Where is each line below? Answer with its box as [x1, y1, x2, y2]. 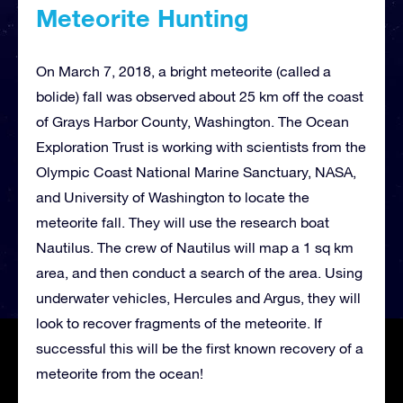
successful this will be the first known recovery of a [36, 339, 363, 356]
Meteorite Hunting [36, 3, 249, 32]
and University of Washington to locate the [36, 188, 309, 205]
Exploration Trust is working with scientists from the [36, 138, 366, 155]
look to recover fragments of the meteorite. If [36, 314, 322, 331]
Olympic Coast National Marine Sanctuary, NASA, [36, 163, 356, 180]
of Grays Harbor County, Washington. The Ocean [36, 112, 349, 130]
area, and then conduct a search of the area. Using [36, 264, 363, 281]
